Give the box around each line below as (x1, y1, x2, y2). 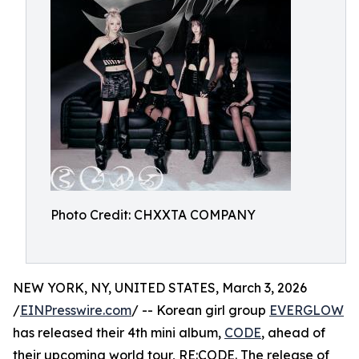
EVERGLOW (269, 302, 344, 318)
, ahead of (261, 325, 325, 341)
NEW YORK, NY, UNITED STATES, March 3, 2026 (13, 280, 307, 296)
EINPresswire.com (20, 302, 131, 318)
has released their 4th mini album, (13, 325, 224, 341)
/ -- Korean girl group (131, 302, 269, 318)
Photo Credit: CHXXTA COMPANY (50, 207, 256, 223)
